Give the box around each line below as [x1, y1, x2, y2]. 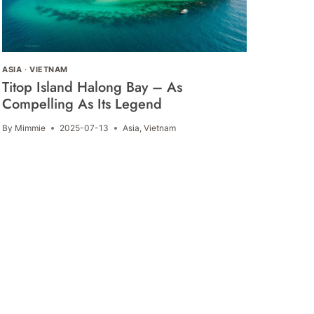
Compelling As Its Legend [2, 94, 163, 115]
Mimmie [15, 123, 46, 134]
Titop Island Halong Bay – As [2, 77, 183, 98]
